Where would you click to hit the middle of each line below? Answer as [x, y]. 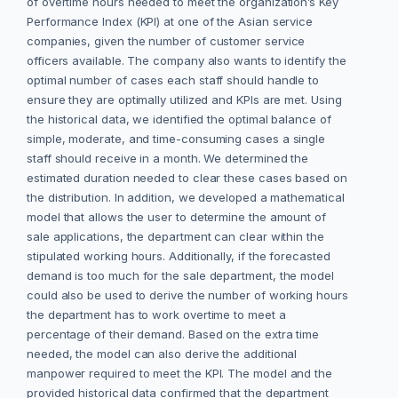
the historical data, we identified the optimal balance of [179, 119]
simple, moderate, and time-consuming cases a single [176, 139]
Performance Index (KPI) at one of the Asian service [170, 22]
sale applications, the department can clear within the [175, 237]
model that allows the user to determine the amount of [176, 217]
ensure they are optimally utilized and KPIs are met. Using [184, 100]
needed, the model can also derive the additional [162, 354]
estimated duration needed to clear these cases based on [187, 178]
